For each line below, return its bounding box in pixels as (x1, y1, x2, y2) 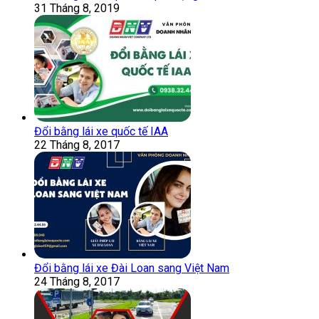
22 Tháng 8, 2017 (34, 137, 120, 152)
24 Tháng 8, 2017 (34, 274, 120, 288)
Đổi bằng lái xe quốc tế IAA (34, 124, 168, 138)
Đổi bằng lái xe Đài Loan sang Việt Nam (34, 261, 229, 275)
